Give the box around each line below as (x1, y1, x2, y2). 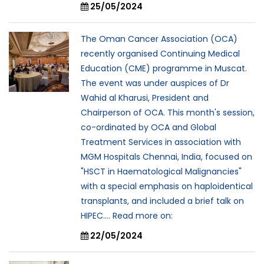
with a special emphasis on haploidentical (81, 180, 253, 192)
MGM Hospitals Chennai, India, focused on (81, 151, 252, 163)
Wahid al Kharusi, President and (81, 92, 209, 104)
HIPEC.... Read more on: (81, 210, 173, 222)
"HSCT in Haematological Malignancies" (81, 166, 242, 177)
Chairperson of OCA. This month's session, (81, 107, 255, 118)
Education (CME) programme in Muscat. (81, 62, 247, 74)
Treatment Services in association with (81, 136, 241, 148)
